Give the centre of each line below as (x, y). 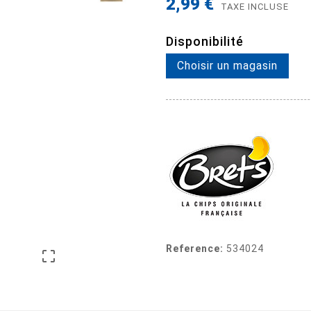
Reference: (195, 248)
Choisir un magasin (227, 65)
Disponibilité (205, 41)
